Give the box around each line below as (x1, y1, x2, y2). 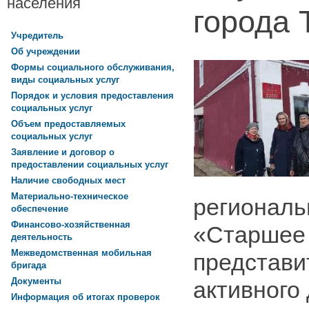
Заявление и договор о (11, 147, 114, 158)
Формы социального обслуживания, (11, 62, 175, 73)
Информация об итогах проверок (11, 292, 160, 303)
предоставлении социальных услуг (11, 159, 168, 171)
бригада (11, 260, 46, 272)
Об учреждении (11, 46, 80, 57)
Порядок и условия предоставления (11, 90, 174, 101)
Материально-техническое (11, 191, 128, 202)
